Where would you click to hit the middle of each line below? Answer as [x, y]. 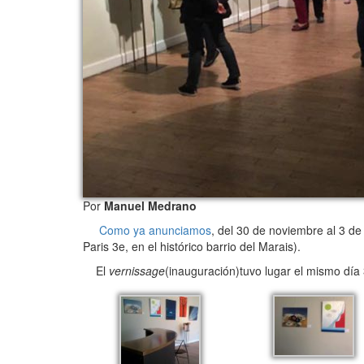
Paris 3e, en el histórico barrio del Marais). [192, 247]
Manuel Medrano [150, 206]
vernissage [137, 271]
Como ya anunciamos [147, 230]
